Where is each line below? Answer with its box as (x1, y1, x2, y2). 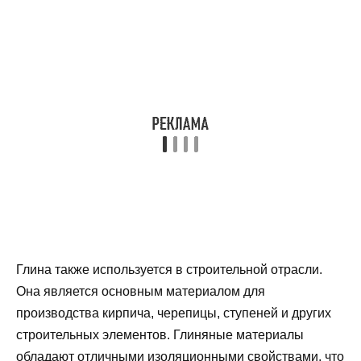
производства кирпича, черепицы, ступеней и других (16, 306, 331, 321)
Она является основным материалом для (16, 284, 265, 299)
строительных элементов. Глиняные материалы (16, 328, 304, 342)
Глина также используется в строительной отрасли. (16, 263, 322, 277)
